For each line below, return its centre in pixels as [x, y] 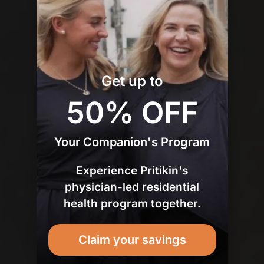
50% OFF [132, 113]
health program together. [132, 204]
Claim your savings [132, 240]
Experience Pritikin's [132, 171]
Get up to [132, 81]
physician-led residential [132, 187]
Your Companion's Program [132, 142]
